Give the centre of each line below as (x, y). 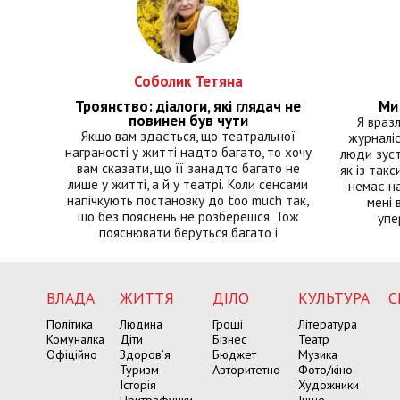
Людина (141, 325)
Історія (138, 385)
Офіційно (72, 355)
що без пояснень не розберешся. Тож (188, 217)
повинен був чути (188, 121)
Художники (329, 385)
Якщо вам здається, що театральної (188, 136)
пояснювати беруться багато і (188, 233)
